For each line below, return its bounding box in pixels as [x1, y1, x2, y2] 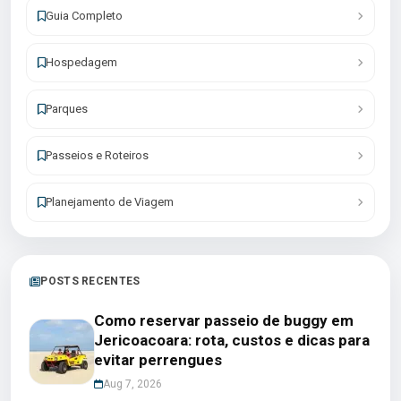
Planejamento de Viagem [46, 195, 174, 209]
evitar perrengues [94, 351, 222, 369]
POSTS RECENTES [40, 275, 141, 287]
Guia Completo [46, 9, 123, 22]
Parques [46, 102, 88, 115]
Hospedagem [46, 55, 117, 69]
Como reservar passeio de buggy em [94, 311, 354, 329]
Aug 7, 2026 [103, 378, 162, 390]
